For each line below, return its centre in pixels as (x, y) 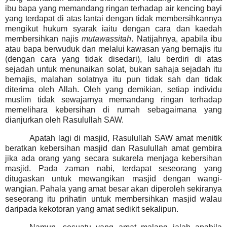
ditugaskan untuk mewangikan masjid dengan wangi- (113, 178)
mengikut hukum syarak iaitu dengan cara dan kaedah (113, 28)
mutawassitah (107, 39)
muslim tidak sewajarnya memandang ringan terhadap (113, 99)
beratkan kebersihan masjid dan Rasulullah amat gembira (113, 148)
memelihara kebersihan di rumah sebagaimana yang (113, 109)
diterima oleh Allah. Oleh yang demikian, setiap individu (113, 89)
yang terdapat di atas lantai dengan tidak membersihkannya (113, 18)
